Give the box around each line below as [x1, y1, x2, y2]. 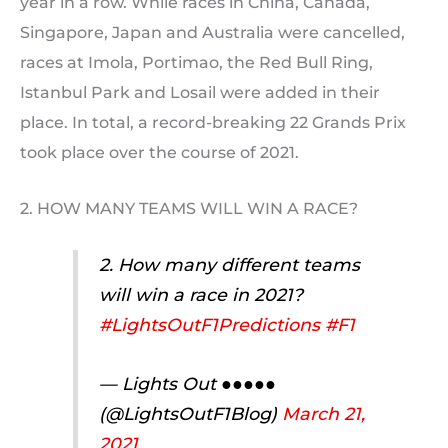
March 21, [281, 402, 365, 424]
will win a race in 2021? [98, 284, 303, 306]
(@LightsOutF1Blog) [98, 402, 282, 424]
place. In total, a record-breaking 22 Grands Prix [20, 113, 406, 133]
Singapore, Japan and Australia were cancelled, [20, 23, 405, 43]
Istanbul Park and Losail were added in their [20, 83, 380, 103]
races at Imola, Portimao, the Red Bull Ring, [20, 53, 373, 73]
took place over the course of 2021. [20, 143, 299, 163]
